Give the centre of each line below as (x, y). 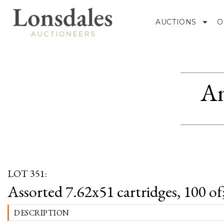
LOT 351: (27, 173)
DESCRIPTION (42, 213)
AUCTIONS (176, 22)
